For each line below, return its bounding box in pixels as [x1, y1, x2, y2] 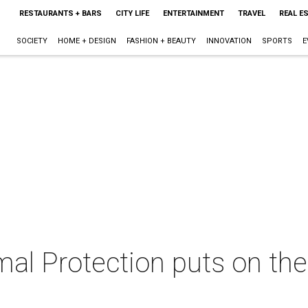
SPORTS [261, 36, 292, 45]
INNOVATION [206, 36, 252, 45]
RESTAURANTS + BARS [19, 9, 102, 18]
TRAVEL [237, 9, 265, 18]
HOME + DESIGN [57, 36, 116, 45]
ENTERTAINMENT [162, 9, 224, 18]
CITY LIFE [115, 9, 149, 18]
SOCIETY [16, 36, 47, 45]
